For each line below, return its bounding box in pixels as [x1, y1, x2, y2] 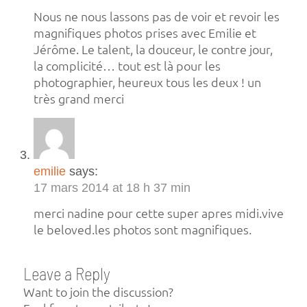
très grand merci [33, 92, 124, 106]
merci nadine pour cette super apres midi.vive [33, 207, 284, 221]
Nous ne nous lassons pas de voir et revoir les [33, 10, 280, 23]
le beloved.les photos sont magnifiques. [33, 223, 251, 237]
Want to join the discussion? [23, 286, 173, 299]
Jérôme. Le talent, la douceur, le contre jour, [33, 42, 273, 56]
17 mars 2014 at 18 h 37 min [33, 180, 191, 195]
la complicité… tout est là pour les [33, 59, 221, 73]
